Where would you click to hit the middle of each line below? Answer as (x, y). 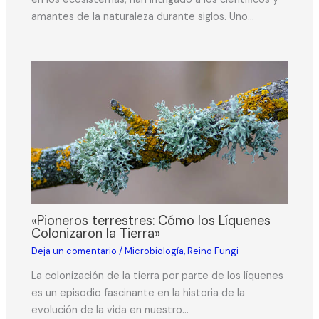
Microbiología (155, 251)
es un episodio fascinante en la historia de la (138, 293)
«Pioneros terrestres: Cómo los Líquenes (151, 221)
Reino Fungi (213, 251)
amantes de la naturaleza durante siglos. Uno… (143, 16)
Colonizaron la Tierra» (96, 234)
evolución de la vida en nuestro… (110, 310)
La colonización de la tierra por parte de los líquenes (158, 276)
